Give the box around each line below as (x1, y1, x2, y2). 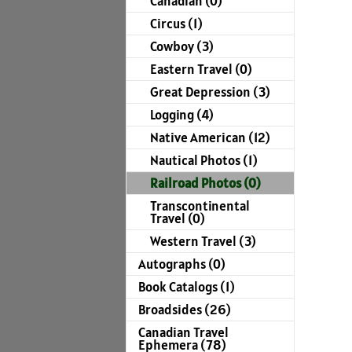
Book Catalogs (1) (138, 278, 235, 296)
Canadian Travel (138, 324, 229, 342)
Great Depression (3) (150, 83, 270, 101)
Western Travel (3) (150, 233, 256, 251)
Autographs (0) (138, 255, 225, 273)
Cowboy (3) (150, 38, 214, 56)
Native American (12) (150, 129, 270, 147)
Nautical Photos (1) (150, 152, 258, 170)
